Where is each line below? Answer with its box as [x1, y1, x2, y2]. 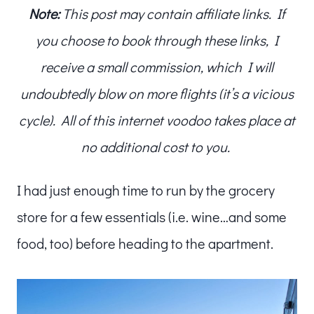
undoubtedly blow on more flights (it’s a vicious [20, 83, 294, 102]
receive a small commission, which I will [41, 57, 273, 76]
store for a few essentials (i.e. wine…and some [17, 207, 287, 226]
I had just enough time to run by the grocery [17, 180, 275, 199]
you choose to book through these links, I [36, 30, 278, 49]
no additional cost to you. [81, 137, 233, 156]
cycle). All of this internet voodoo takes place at [19, 110, 295, 129]
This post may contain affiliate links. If [62, 4, 285, 22]
